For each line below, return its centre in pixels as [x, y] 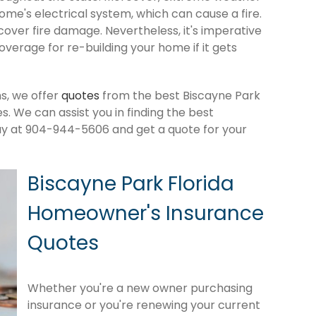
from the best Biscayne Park [180, 95]
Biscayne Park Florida [131, 183]
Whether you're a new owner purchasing [140, 288]
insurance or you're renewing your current [144, 305]
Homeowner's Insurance [146, 213]
